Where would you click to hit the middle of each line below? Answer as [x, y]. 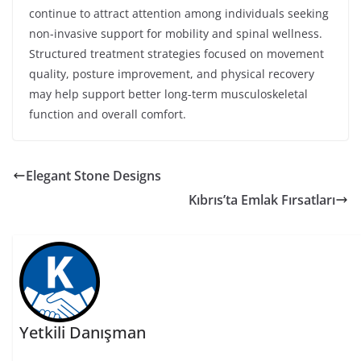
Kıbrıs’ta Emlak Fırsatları [262, 200]
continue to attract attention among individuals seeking [179, 13]
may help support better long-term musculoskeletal [168, 94]
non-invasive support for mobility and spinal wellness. [176, 33]
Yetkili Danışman [83, 333]
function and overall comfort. [108, 114]
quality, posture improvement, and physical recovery [172, 74]
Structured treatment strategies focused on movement [176, 54]
